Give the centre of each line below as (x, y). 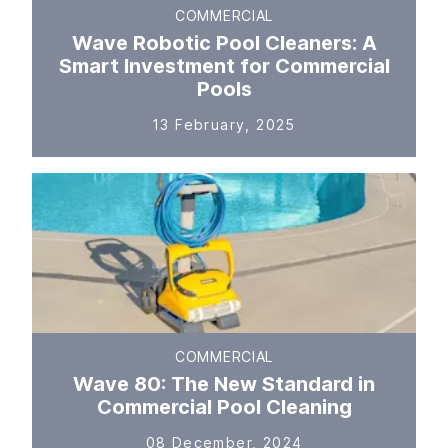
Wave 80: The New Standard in (224, 384)
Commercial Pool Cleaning (224, 407)
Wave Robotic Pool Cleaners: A (224, 43)
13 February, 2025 (224, 124)
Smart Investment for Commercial (224, 66)
